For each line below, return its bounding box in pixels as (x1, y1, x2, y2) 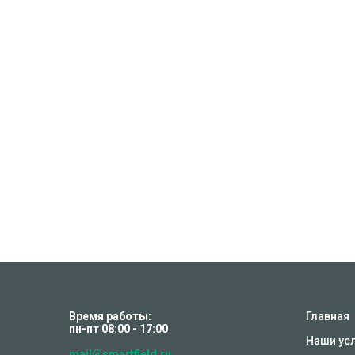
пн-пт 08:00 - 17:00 (69, 323, 168, 336)
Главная (306, 310, 349, 323)
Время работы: (69, 310, 151, 323)
